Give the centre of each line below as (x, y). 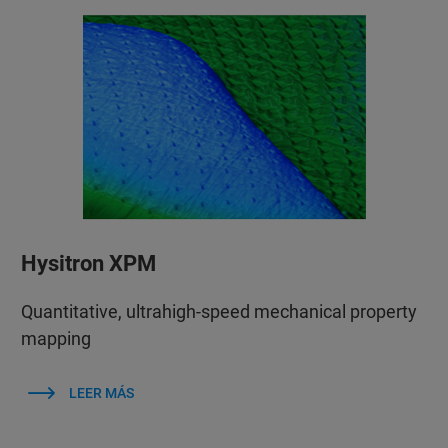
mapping (55, 338)
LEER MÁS (102, 392)
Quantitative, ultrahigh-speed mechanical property (218, 311)
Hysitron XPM (88, 263)
